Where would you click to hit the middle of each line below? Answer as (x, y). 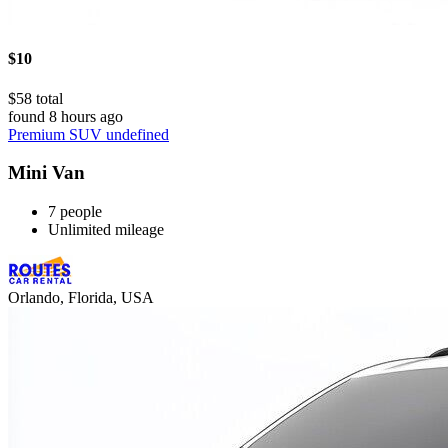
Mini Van (46, 173)
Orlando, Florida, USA (81, 298)
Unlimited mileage (106, 230)
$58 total (35, 98)
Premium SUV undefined (88, 134)
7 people (75, 212)
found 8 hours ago (65, 116)
